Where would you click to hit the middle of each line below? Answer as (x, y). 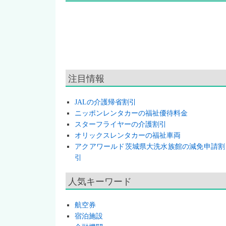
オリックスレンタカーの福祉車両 (128, 135)
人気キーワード (100, 181)
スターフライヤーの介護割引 (121, 124)
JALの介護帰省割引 (106, 102)
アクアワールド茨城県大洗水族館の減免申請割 (150, 147)
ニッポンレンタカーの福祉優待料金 (131, 113)
